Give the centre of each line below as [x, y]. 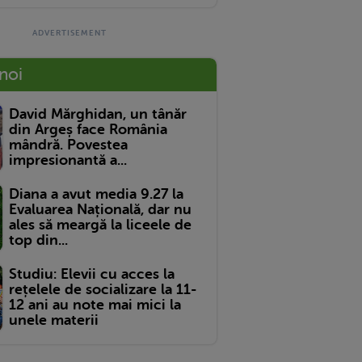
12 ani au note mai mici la [95, 305]
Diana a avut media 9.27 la [96, 194]
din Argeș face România [88, 130]
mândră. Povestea [68, 145]
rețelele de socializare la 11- [103, 290]
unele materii [54, 320]
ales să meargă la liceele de [100, 225]
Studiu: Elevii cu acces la [92, 274]
